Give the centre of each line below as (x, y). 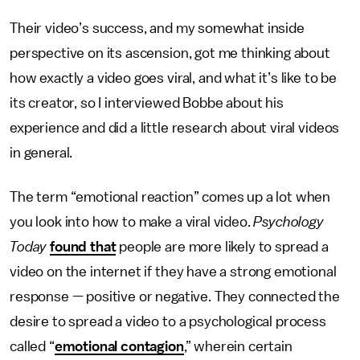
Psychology (288, 222)
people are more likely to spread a (222, 247)
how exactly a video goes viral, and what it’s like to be (174, 78)
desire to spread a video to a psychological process (168, 321)
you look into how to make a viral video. (132, 222)
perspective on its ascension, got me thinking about (170, 53)
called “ (32, 346)
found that (83, 247)
